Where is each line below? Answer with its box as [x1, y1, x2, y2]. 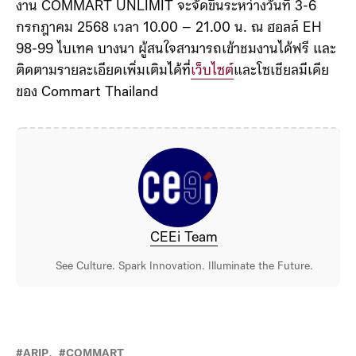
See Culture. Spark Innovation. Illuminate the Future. [55, 261, 313, 273]
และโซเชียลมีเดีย [234, 64, 329, 79]
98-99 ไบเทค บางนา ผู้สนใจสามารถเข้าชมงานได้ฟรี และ [16, 42, 336, 58]
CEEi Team [150, 230, 218, 246]
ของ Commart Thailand [16, 85, 158, 101]
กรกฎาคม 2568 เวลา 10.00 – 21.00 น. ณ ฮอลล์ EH [16, 21, 322, 37]
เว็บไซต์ [191, 64, 234, 79]
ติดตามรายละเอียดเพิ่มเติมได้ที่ [16, 64, 191, 79]
